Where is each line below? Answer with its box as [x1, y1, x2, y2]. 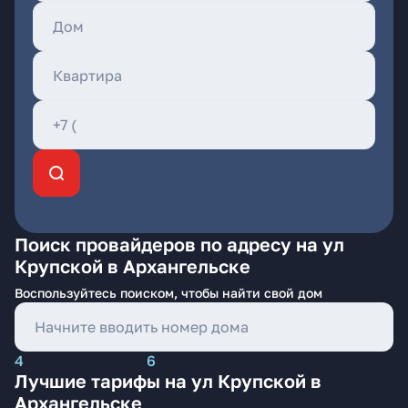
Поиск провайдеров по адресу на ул [15, 233, 344, 255]
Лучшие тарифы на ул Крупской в [15, 370, 321, 392]
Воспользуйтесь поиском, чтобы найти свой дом [15, 285, 322, 301]
